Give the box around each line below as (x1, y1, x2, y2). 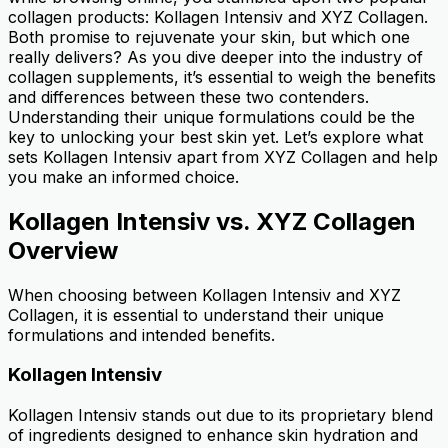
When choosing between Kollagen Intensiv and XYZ (8, 284, 401, 305)
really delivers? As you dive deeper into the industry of (8, 46, 423, 67)
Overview (8, 235, 118, 265)
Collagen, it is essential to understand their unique (8, 304, 384, 325)
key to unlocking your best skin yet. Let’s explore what (8, 126, 423, 147)
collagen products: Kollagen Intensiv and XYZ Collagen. (8, 6, 428, 27)
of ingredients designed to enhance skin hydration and (8, 424, 418, 445)
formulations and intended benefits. (8, 324, 275, 345)
